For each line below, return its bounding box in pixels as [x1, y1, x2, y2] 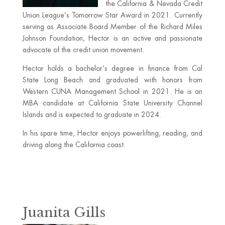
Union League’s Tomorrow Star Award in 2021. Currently [22, 11, 203, 20]
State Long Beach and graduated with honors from [22, 75, 203, 84]
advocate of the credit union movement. [22, 45, 144, 54]
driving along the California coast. [22, 140, 126, 149]
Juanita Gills [22, 204, 105, 220]
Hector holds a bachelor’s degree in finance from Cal [22, 64, 203, 73]
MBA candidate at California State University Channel [22, 98, 203, 107]
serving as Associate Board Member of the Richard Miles [22, 22, 203, 31]
